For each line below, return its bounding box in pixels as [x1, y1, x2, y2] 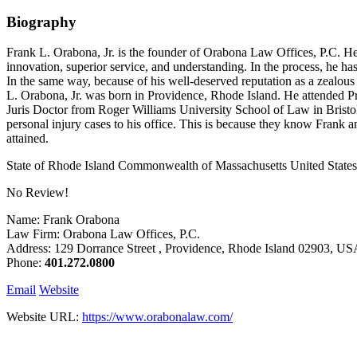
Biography [6, 13, 76, 30]
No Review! [6, 186, 69, 200]
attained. [6, 131, 49, 146]
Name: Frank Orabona [6, 213, 120, 227]
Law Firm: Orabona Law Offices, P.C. [6, 227, 200, 241]
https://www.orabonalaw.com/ [82, 310, 233, 324]
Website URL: [6, 310, 82, 324]
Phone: [6, 256, 45, 270]
